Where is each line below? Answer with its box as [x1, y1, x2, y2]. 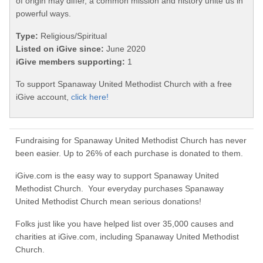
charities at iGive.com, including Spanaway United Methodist [15, 232, 239, 242]
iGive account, [16, 92, 71, 102]
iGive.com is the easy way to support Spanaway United [15, 171, 219, 181]
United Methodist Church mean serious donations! [15, 197, 201, 207]
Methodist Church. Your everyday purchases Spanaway [15, 184, 224, 194]
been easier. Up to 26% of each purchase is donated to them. [15, 149, 243, 159]
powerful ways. [16, 9, 71, 19]
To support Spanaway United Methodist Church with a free [16, 79, 232, 89]
